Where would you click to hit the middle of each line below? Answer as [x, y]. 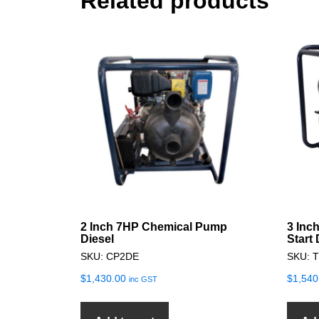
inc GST [143, 279]
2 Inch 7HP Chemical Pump [153, 226]
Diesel [97, 239]
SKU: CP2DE [109, 256]
